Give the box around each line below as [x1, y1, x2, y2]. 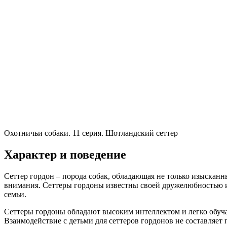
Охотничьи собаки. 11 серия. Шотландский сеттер [4, 129, 178, 138]
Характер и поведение [4, 148, 126, 162]
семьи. [4, 190, 26, 199]
